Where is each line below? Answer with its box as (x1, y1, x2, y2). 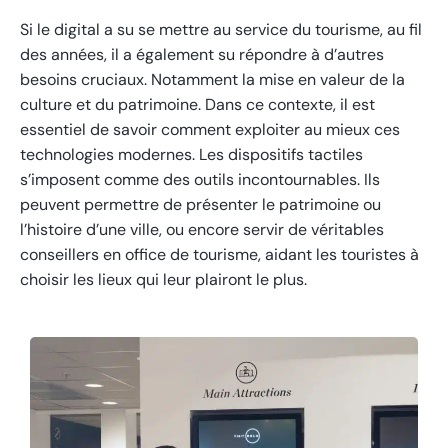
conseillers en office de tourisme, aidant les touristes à (20, 244, 419, 266)
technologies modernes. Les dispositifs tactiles (20, 144, 363, 166)
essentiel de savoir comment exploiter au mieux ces (20, 119, 400, 141)
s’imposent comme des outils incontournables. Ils (20, 169, 380, 191)
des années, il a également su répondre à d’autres (20, 44, 384, 66)
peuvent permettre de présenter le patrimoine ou (20, 194, 381, 216)
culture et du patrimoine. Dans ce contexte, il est (20, 94, 375, 116)
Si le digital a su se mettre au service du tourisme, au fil (20, 19, 422, 41)
